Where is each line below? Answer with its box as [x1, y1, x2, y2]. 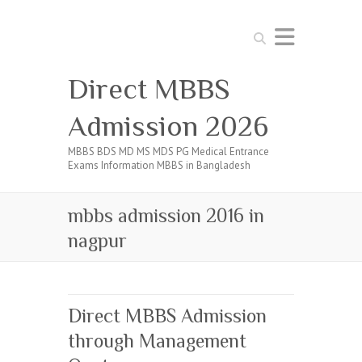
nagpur [68, 229, 127, 251]
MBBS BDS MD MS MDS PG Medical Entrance [68, 145, 269, 158]
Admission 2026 [68, 110, 268, 142]
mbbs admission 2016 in [68, 204, 264, 226]
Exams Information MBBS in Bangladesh [68, 158, 250, 172]
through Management [68, 330, 246, 351]
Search [249, 27, 280, 40]
